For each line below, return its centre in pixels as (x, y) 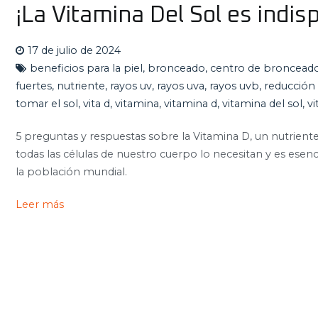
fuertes (34, 86)
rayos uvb (234, 86)
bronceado (176, 68)
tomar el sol (47, 103)
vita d (97, 103)
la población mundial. (71, 172)
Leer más (40, 204)
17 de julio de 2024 (74, 50)
